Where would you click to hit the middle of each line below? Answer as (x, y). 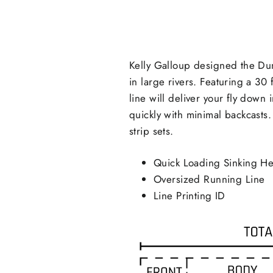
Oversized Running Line (209, 179)
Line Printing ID (190, 196)
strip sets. (151, 131)
